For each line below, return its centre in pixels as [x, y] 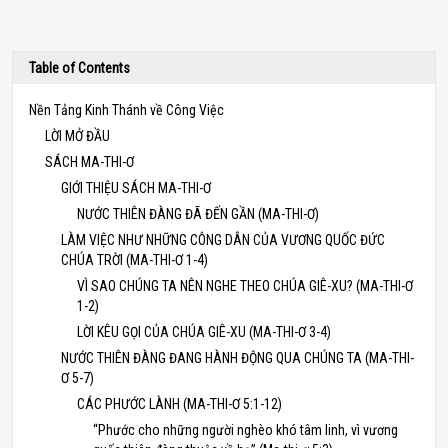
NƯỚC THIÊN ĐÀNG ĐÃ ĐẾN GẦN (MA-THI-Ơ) [198, 214]
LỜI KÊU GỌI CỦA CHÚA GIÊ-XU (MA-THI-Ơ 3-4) [204, 332]
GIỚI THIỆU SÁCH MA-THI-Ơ [136, 188]
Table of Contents [79, 68]
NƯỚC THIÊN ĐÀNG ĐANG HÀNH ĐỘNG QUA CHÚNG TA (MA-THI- [237, 358]
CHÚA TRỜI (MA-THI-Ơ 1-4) [134, 260]
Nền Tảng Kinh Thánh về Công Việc [126, 110]
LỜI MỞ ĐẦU [77, 136]
